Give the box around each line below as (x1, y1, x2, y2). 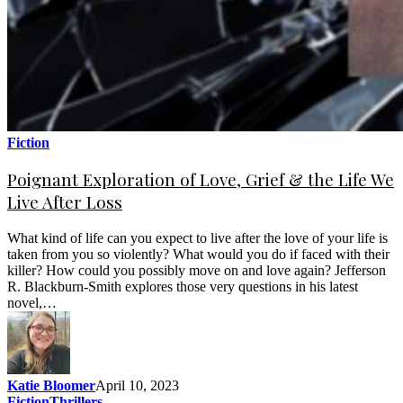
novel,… (7, 294, 57, 310)
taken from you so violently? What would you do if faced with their (7, 246, 390, 262)
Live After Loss (7, 191, 122, 214)
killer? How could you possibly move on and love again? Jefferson (7, 262, 386, 278)
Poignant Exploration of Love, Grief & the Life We (7, 168, 394, 192)
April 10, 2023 (95, 377, 179, 393)
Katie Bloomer (7, 377, 95, 393)
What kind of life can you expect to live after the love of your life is (7, 229, 388, 246)
